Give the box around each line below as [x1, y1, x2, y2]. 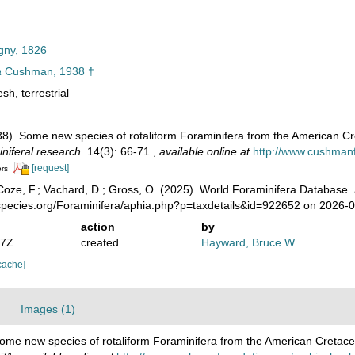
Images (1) [21, 302, 75, 315]
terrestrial [21, 86, 69, 99]
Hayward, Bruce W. [201, 235, 298, 249]
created [80, 235, 119, 249]
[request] [31, 162, 69, 174]
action [80, 219, 115, 233]
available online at [158, 145, 250, 158]
